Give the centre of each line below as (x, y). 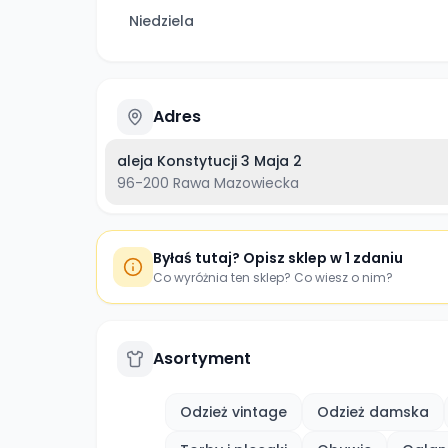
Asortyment (202, 358)
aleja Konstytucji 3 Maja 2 (209, 161)
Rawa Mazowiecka (236, 183)
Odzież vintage (233, 412)
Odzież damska (373, 412)
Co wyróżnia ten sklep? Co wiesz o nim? (273, 277)
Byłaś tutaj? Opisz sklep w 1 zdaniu (278, 258)
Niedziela (161, 21)
